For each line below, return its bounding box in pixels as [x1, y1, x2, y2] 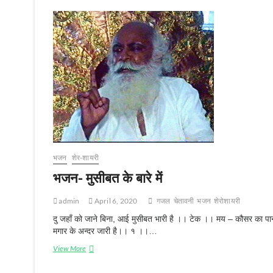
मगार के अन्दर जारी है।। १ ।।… [53, 226, 157, 236]
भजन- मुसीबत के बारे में [53, 168, 162, 187]
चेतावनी [173, 196, 194, 206]
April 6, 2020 [93, 196, 138, 206]
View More [53, 244, 86, 253]
